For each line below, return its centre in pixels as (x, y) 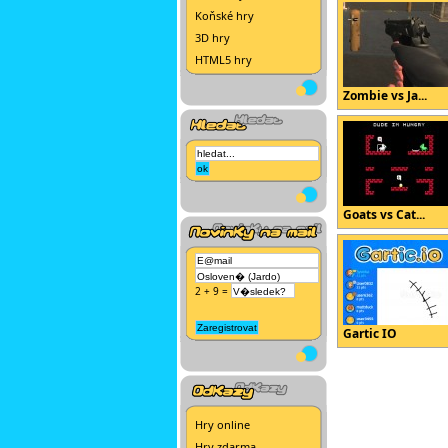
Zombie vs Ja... (385, 95)
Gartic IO (370, 333)
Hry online (222, 424)
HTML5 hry (223, 59)
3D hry (212, 37)
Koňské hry (224, 15)
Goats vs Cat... (384, 214)
